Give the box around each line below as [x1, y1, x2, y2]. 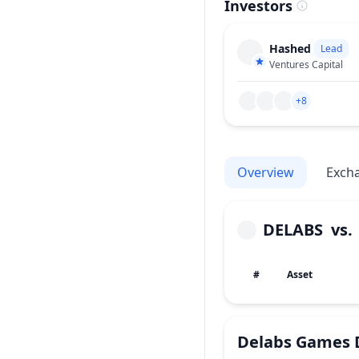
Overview [237, 163, 294, 181]
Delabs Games [237, 331, 350, 353]
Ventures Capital [269, 57, 343, 71]
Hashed [269, 40, 311, 56]
